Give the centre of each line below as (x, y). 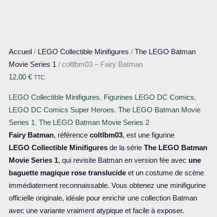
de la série (125, 147)
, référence (71, 135)
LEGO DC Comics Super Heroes (61, 110)
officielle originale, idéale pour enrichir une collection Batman (103, 198)
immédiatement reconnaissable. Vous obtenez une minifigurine (107, 185)
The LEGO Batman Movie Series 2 (94, 122)
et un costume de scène (165, 173)
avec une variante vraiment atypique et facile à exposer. (96, 210)
